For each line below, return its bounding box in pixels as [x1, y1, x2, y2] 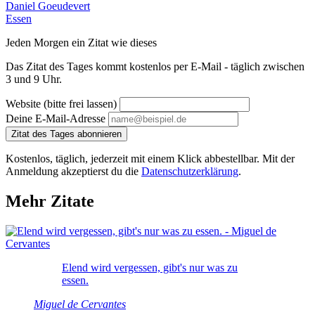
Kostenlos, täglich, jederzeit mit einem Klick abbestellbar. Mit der [6, 152, 295, 165]
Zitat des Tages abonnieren [11, 128, 122, 139]
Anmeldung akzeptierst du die [6, 165, 141, 177]
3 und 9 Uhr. [6, 72, 62, 85]
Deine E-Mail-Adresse [6, 112, 105, 124]
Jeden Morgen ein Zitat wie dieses [6, 36, 157, 49]
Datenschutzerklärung [141, 165, 238, 177]
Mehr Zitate [6, 191, 94, 210]
